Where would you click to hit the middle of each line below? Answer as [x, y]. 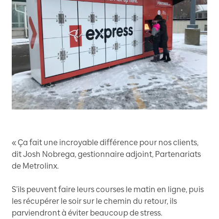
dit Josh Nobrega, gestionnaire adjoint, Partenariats [106, 154]
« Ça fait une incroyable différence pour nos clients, [105, 142]
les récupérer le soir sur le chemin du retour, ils [94, 201]
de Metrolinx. [35, 166]
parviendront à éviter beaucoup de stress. [87, 213]
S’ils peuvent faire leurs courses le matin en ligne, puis [108, 189]
